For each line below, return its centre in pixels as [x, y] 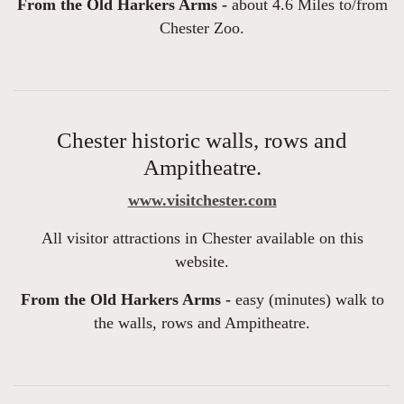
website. [202, 262]
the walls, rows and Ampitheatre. [202, 323]
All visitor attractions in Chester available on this [202, 239]
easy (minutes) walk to [307, 300]
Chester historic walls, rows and [202, 141]
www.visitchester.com [202, 201]
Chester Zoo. [202, 28]
